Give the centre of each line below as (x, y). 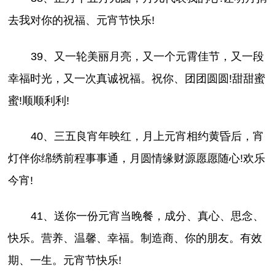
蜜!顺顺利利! (39, 100)
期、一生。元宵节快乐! (65, 260)
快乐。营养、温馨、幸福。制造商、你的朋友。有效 (135, 238)
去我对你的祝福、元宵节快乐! (82, 21)
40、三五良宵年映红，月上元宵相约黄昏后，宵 (147, 136)
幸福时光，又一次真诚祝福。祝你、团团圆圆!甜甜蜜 (137, 78)
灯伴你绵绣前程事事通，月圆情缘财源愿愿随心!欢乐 (137, 158)
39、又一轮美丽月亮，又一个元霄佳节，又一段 (147, 56)
